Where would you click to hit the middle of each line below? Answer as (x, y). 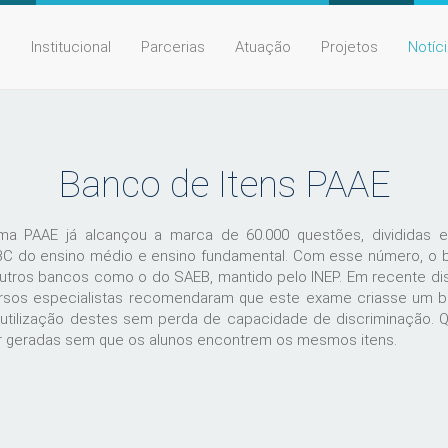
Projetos (349, 47)
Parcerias (173, 47)
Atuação (263, 47)
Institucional (71, 47)
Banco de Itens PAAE (224, 184)
